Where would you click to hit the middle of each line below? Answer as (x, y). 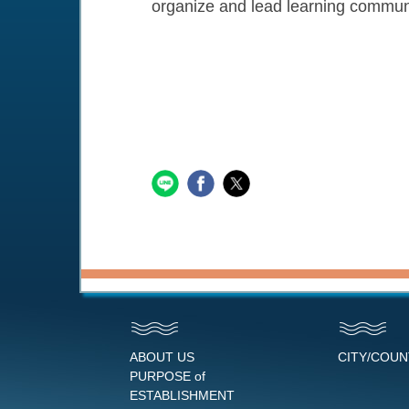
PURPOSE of (168, 376)
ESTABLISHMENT (182, 395)
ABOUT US (162, 357)
